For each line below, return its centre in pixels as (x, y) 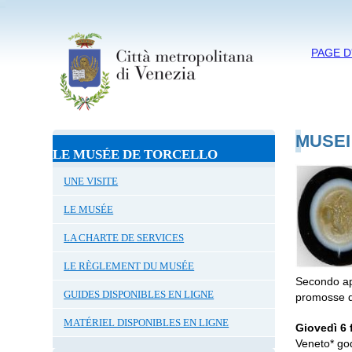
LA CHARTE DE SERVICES (124, 238)
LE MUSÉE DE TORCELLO (136, 154)
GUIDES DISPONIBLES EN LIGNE (139, 294)
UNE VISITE (91, 181)
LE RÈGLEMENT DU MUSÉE (129, 266)
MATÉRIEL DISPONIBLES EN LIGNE (147, 323)
